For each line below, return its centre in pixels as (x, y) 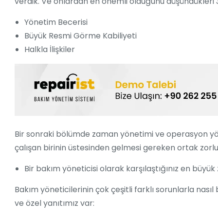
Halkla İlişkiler (50, 50)
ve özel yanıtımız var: (54, 203)
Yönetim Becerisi (56, 22)
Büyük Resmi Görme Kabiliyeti (81, 36)
